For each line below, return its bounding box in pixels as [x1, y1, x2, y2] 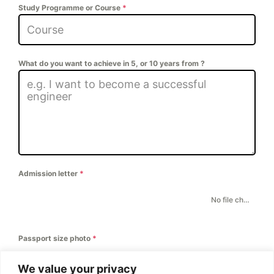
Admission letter [18, 168, 80, 178]
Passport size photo [18, 233, 92, 243]
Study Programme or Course [18, 2, 122, 12]
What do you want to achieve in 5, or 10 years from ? [18, 58, 205, 68]
